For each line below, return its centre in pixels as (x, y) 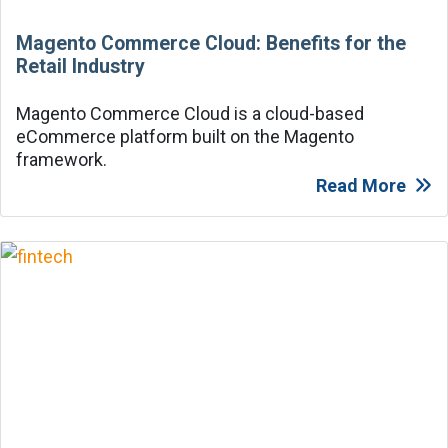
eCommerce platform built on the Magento (185, 136)
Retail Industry (80, 66)
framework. (61, 159)
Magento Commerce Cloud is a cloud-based (190, 113)
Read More (361, 185)
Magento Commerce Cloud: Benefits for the (211, 43)
